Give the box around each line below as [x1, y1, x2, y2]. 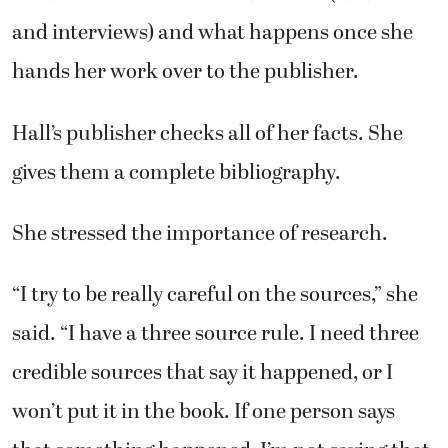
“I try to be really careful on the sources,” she [12, 279, 418, 312]
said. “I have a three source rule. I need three [12, 318, 419, 351]
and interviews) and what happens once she [12, 17, 413, 50]
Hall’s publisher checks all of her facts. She [12, 117, 403, 150]
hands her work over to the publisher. [12, 56, 359, 89]
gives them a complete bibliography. [12, 156, 341, 189]
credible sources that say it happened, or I [12, 357, 393, 390]
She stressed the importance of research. [12, 218, 388, 251]
